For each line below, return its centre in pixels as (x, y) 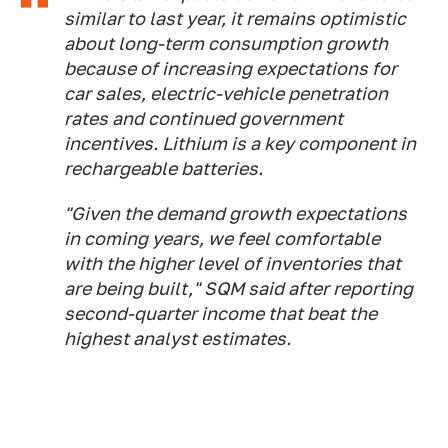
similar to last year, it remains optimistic (235, 18)
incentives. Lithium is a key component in (240, 143)
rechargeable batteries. (163, 168)
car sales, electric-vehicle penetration (226, 93)
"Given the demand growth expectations (235, 213)
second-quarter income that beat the (220, 313)
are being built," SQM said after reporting (238, 288)
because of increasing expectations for (230, 68)
